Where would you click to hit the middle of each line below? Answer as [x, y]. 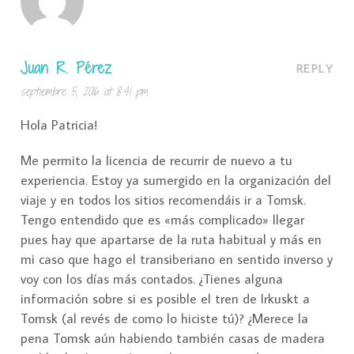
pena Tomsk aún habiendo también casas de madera [173, 338]
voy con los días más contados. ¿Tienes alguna [152, 279]
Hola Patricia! [59, 124]
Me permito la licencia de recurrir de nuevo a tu [156, 160]
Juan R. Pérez [66, 67]
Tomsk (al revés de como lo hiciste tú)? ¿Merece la [164, 318]
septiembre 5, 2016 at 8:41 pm [84, 91]
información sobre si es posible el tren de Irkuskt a [165, 298]
